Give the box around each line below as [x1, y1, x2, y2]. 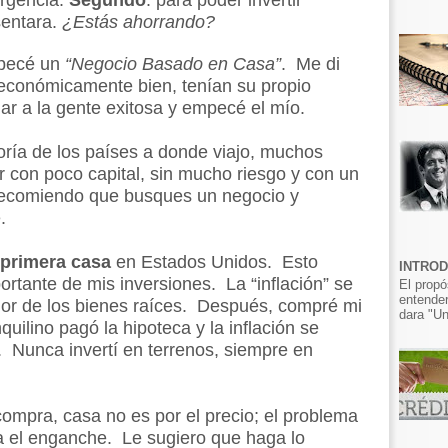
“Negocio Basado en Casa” [65, 54, 281, 74]
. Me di [281, 54, 340, 74]
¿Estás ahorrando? [62, 12, 215, 32]
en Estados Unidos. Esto [116, 252, 318, 272]
